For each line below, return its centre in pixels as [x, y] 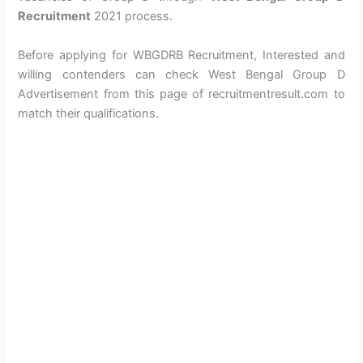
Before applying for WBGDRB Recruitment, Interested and [181, 55]
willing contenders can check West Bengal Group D [181, 74]
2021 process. [132, 17]
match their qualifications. [89, 113]
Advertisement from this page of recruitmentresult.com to [181, 94]
